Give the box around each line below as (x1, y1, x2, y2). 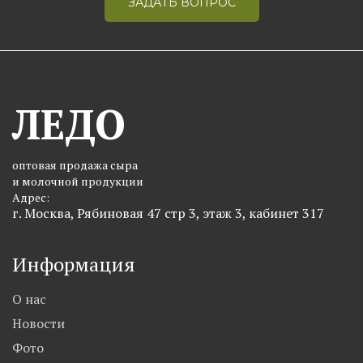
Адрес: (12, 190, 49, 205)
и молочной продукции (12, 173, 143, 189)
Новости (12, 314, 65, 332)
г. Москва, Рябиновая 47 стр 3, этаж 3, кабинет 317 (12, 204, 324, 222)
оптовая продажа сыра (12, 157, 138, 173)
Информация (12, 251, 135, 277)
